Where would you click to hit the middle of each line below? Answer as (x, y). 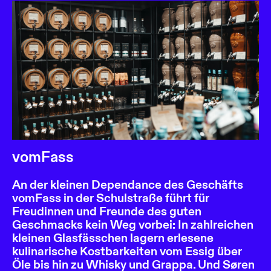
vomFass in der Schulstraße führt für (111, 198)
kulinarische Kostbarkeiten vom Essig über (127, 251)
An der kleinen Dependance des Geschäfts (128, 184)
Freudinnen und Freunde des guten (107, 211)
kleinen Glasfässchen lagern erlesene (113, 238)
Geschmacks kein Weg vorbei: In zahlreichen (133, 224)
